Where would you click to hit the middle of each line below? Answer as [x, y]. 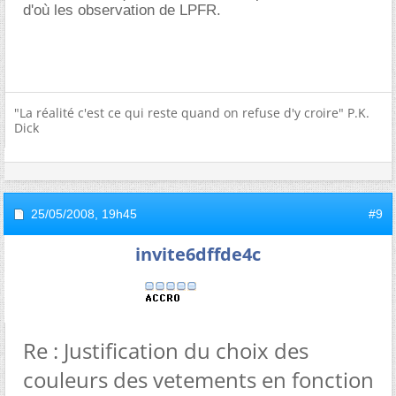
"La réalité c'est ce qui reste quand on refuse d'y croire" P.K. [192, 112]
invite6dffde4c [198, 254]
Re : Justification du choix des [166, 350]
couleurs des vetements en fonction [198, 379]
